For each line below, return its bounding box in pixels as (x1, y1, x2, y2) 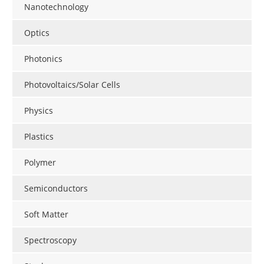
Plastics (24, 131, 54, 143)
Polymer (24, 157, 56, 169)
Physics (24, 105, 53, 117)
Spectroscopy (24, 235, 77, 246)
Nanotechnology (24, 1, 88, 13)
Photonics (24, 53, 62, 65)
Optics (24, 27, 49, 39)
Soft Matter (24, 209, 68, 220)
